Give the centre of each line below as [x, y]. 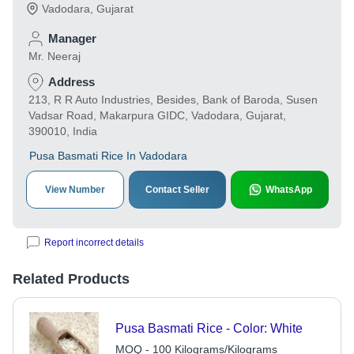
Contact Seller [177, 190]
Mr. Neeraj [55, 56]
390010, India [63, 131]
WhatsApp [288, 190]
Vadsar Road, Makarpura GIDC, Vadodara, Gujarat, [157, 115]
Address [72, 82]
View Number [75, 190]
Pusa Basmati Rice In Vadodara [108, 156]
